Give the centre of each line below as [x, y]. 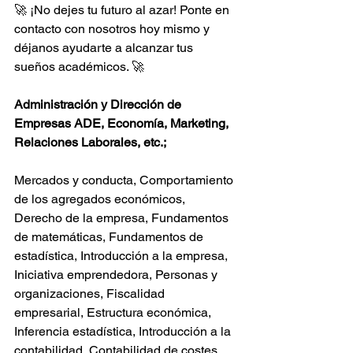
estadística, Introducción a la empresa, [123, 256]
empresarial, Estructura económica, [114, 312]
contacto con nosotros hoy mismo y [113, 29]
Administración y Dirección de [99, 104]
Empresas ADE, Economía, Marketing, [123, 123]
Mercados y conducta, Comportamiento [125, 180]
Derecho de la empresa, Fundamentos [123, 218]
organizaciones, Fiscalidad [91, 294]
